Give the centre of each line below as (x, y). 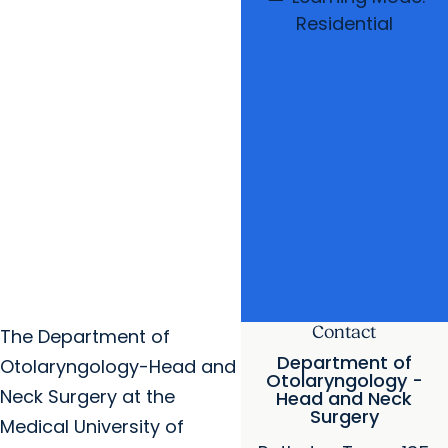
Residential (344, 23)
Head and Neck (344, 398)
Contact (344, 332)
